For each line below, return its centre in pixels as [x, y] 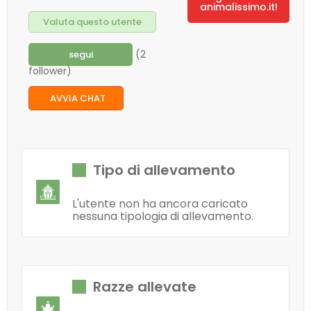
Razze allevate [144, 287]
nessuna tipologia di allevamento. [162, 216]
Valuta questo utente [92, 22]
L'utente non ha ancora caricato [160, 204]
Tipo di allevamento [164, 170]
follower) [50, 71]
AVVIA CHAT [78, 98]
